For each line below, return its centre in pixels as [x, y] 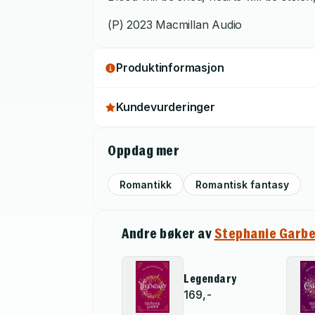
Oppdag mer [143, 150]
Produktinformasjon [170, 67]
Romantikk [146, 184]
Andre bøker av [168, 233]
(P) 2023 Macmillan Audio [175, 25]
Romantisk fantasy [243, 184]
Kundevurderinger [166, 107]
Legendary [210, 278]
